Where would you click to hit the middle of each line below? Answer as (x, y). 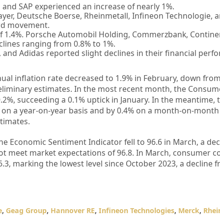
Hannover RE (72, 211)
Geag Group (26, 211)
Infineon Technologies (136, 211)
